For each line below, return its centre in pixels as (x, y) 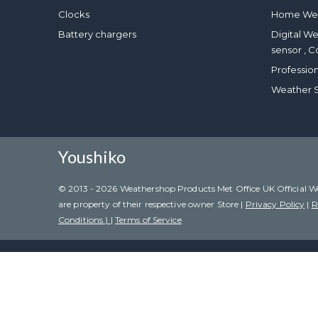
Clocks (74, 14)
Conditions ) (84, 220)
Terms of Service (148, 220)
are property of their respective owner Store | (152, 204)
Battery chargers (97, 34)
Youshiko (92, 157)
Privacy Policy (275, 204)
